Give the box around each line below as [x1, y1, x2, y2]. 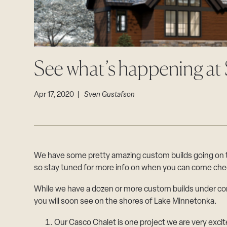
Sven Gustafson [84, 91, 135, 99]
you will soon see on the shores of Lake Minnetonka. [34, 198, 217, 206]
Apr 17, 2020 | [34, 91, 85, 99]
